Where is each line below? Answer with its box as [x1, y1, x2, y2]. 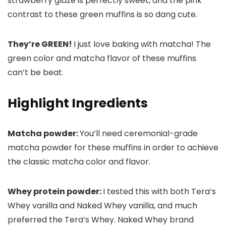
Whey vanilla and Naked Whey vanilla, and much [8, 200, 197, 212]
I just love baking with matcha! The [74, 38, 211, 50]
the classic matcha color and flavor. [8, 156, 150, 168]
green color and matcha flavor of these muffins [8, 52, 196, 65]
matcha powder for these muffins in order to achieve [8, 142, 218, 154]
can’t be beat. [8, 67, 64, 79]
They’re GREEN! [8, 38, 74, 50]
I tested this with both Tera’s [103, 186, 216, 198]
